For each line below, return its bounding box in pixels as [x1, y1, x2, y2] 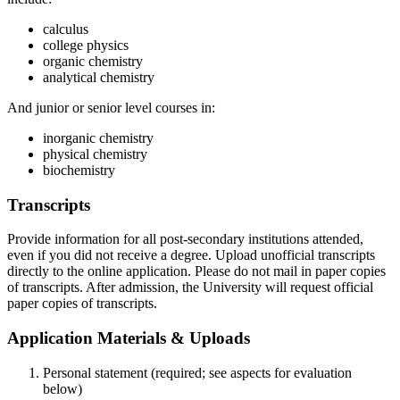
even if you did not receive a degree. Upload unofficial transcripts [7, 247, 375, 263]
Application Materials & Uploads [7, 329, 250, 348]
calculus [43, 21, 88, 37]
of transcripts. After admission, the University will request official [7, 279, 373, 296]
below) [43, 380, 82, 396]
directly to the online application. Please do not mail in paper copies [7, 263, 386, 279]
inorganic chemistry [43, 129, 154, 146]
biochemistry [43, 162, 115, 178]
